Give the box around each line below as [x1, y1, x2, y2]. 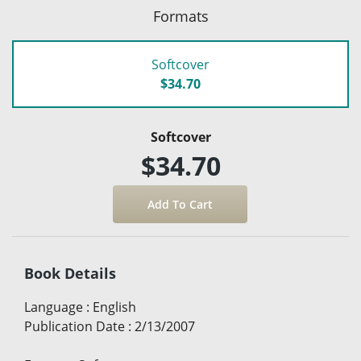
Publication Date [24, 317, 125, 335]
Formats [152, 6, 209, 26]
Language [24, 297, 83, 316]
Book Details [24, 263, 116, 283]
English [93, 297, 136, 316]
